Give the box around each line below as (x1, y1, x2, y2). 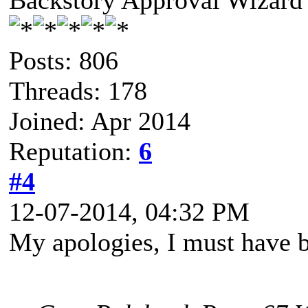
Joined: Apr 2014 (9, 107, 190, 135)
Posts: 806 (9, 46, 118, 75)
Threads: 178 (9, 76, 147, 105)
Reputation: (9, 137, 139, 166)
